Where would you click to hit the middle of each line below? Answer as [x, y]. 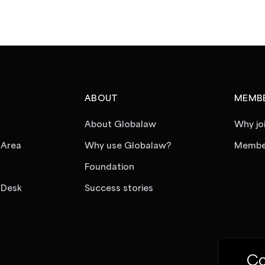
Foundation [109, 167]
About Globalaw [120, 125]
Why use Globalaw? [128, 146]
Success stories [119, 189]
